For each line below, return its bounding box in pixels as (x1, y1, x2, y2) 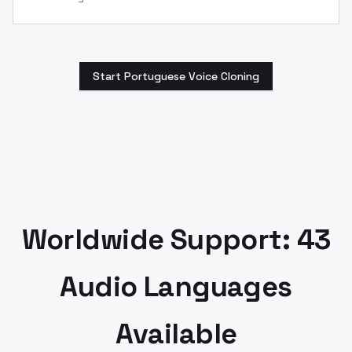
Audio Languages (60, 268, 292, 305)
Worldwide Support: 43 (21, 221, 331, 258)
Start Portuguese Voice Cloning (93, 68, 259, 83)
